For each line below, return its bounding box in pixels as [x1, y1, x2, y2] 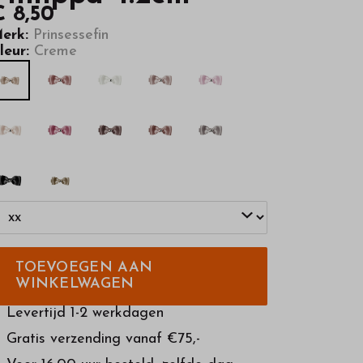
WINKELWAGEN [15, 275, 135, 292]
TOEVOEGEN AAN [15, 259, 153, 275]
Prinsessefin [28, 27, 109, 43]
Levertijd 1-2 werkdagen [6, 305, 164, 321]
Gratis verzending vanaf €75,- [6, 331, 201, 347]
